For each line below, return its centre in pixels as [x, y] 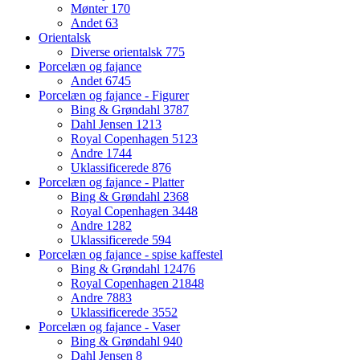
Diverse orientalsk [118, 52]
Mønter [91, 9]
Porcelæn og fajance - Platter [111, 182]
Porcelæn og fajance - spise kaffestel [131, 255]
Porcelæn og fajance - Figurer [114, 96]
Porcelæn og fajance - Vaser [109, 327]
